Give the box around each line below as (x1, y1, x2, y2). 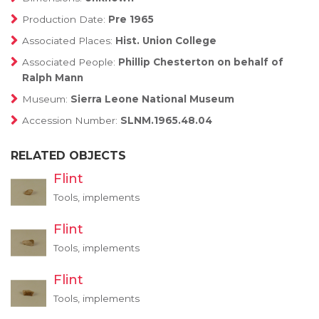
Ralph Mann (22, 72, 83, 83)
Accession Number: (22, 115, 120, 126)
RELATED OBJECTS (11, 149, 126, 162)
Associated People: (22, 56, 118, 68)
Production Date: (22, 14, 108, 25)
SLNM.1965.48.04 (120, 115, 212, 126)
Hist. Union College (115, 35, 216, 46)
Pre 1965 (108, 14, 154, 25)
